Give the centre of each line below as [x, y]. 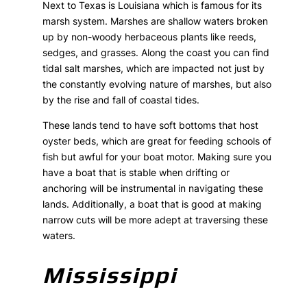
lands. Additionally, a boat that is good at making [152, 204]
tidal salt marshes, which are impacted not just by [154, 69]
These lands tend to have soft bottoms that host [151, 125]
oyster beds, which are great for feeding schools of [157, 141]
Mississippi [110, 274]
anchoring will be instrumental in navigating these [153, 188]
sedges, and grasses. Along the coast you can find [156, 53]
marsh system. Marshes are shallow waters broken [156, 21]
